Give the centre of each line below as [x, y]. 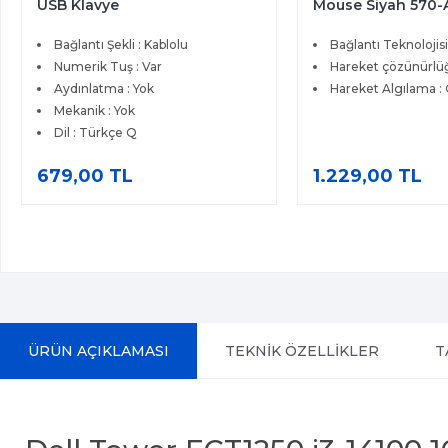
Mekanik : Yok [95, 111]
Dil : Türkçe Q [96, 133]
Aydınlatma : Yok [104, 89]
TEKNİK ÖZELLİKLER [302, 351]
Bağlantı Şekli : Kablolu [121, 45]
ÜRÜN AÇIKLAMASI [98, 351]
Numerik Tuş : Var [108, 67]
